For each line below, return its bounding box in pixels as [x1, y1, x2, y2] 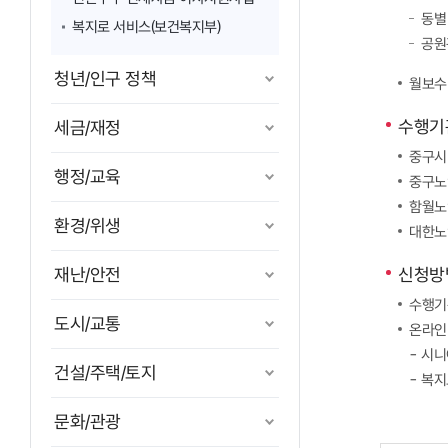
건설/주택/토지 [54, 362, 156, 383]
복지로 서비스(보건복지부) [72, 18, 220, 36]
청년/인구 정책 [54, 68, 156, 89]
